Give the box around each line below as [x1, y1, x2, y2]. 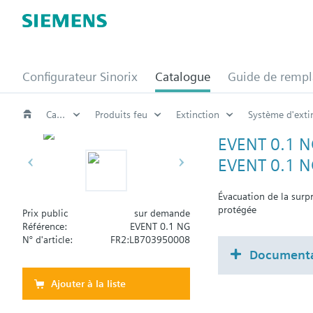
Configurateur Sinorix [22, 69, 138, 84]
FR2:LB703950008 [110, 234, 190, 245]
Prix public [22, 208, 68, 219]
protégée [218, 203, 256, 215]
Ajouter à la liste [51, 278, 126, 289]
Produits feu [95, 108, 147, 120]
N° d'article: [22, 234, 73, 245]
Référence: [22, 221, 67, 232]
